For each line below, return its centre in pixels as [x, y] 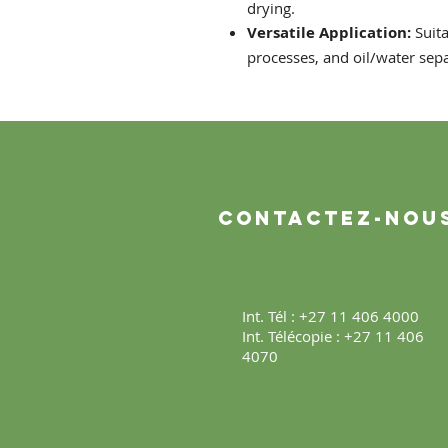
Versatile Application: [329, 33]
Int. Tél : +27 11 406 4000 [330, 316]
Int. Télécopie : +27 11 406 [333, 336]
